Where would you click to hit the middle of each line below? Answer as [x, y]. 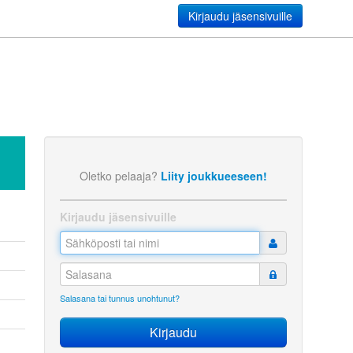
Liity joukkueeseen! [214, 176]
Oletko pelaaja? [120, 176]
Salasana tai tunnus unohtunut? [120, 298]
